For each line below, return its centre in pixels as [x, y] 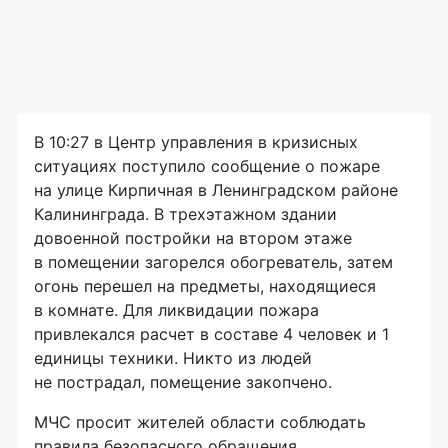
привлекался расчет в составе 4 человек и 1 [211, 334]
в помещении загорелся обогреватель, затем [213, 262]
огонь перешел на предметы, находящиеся [205, 286]
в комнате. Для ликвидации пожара [176, 310]
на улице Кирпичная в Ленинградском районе [216, 190]
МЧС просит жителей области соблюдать [200, 422]
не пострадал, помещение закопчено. [183, 382]
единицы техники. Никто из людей [173, 358]
